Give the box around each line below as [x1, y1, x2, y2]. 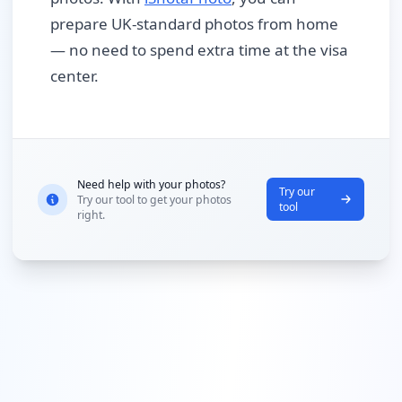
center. [50, 66, 99, 87]
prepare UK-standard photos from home [50, 13, 338, 35]
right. [76, 206, 105, 223]
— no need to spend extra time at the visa [50, 39, 348, 61]
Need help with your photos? [76, 176, 225, 192]
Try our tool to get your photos [76, 191, 232, 207]
